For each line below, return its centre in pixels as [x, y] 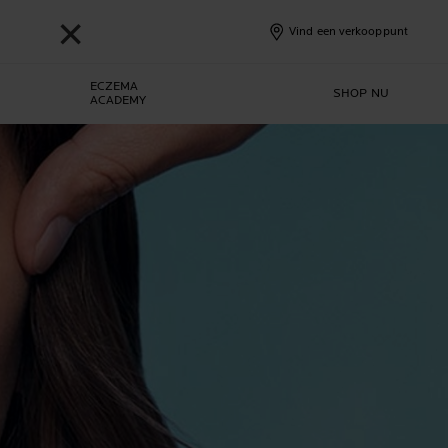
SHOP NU [361, 93]
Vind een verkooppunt [348, 31]
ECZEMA [114, 86]
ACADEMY [118, 100]
